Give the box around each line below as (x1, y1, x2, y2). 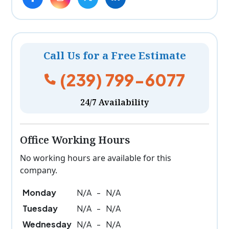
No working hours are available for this (20, 152, 171, 164)
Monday (22, 187, 56, 198)
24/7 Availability (80, 96, 149, 108)
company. (20, 164, 57, 176)
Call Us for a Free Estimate (43, 48, 186, 62)
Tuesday (22, 202, 58, 214)
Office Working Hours (20, 132, 130, 147)
